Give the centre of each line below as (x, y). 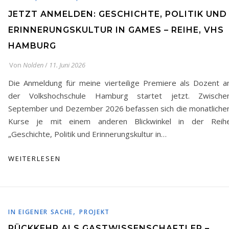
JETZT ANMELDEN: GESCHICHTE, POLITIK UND (118, 14)
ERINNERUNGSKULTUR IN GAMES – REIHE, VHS (116, 30)
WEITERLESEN (35, 158)
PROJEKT (95, 212)
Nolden (33, 65)
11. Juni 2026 (67, 65)
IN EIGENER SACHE (41, 212)
